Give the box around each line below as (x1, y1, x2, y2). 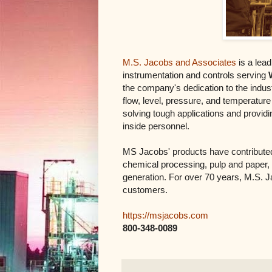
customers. (123, 184, 168, 195)
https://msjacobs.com (123, 209, 208, 220)
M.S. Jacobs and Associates (123, 56, 236, 67)
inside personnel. (123, 120, 189, 131)
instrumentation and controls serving (123, 69, 268, 80)
